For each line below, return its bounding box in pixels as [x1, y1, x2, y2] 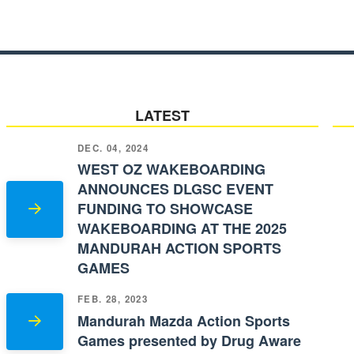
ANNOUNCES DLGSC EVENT [77, 179, 273, 200]
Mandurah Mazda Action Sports [77, 311, 290, 332]
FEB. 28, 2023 [77, 292, 149, 307]
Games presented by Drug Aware [77, 330, 301, 352]
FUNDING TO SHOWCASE [77, 198, 253, 220]
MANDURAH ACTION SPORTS [77, 238, 281, 259]
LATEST [134, 104, 190, 126]
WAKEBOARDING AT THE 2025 [77, 218, 287, 239]
